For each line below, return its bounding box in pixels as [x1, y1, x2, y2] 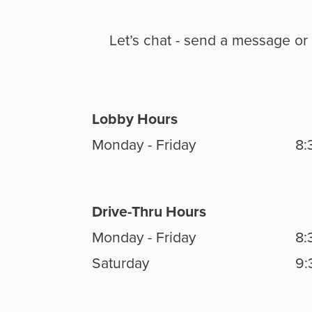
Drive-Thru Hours [92, 201, 206, 223]
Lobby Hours [92, 108, 178, 130]
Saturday [92, 252, 149, 274]
